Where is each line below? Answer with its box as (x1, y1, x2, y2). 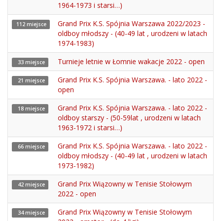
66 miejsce (15, 143, 45, 150)
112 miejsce (15, 21, 47, 28)
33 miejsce (15, 59, 45, 66)
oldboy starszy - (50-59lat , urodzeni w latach (58, 113, 201, 122)
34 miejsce (15, 209, 45, 216)
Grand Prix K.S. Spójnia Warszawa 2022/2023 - (58, 19, 205, 28)
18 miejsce (15, 105, 45, 112)
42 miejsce (15, 181, 45, 188)
